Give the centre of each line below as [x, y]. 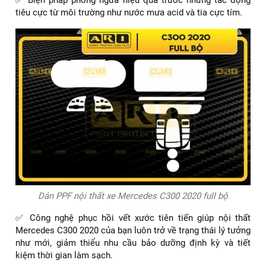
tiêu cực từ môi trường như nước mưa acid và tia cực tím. [129, 12]
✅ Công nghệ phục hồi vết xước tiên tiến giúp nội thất [133, 218]
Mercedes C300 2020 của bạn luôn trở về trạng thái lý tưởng [133, 230]
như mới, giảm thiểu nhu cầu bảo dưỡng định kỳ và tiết [133, 243]
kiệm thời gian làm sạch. [65, 255]
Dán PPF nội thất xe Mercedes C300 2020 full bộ [133, 196]
